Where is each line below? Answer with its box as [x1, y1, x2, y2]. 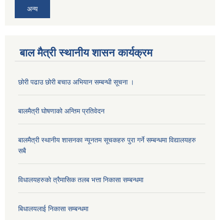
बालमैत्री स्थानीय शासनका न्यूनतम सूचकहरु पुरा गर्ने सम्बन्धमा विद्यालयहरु [18, 136, 196, 144]
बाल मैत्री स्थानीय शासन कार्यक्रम [20, 47, 152, 59]
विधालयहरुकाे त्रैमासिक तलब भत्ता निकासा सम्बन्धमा [18, 176, 143, 184]
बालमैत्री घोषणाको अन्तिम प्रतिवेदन [18, 107, 105, 115]
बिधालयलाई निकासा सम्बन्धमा [18, 205, 88, 213]
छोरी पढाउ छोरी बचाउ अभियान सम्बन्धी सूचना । [18, 78, 134, 86]
